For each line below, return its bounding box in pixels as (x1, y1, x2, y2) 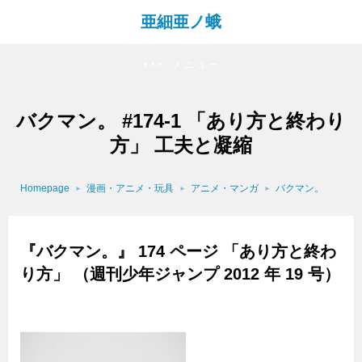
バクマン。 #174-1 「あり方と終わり (16, 109, 346, 132)
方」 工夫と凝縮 (110, 133, 252, 156)
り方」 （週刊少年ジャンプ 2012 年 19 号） (20, 265, 340, 284)
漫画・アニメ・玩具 (86, 183, 174, 195)
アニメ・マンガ (191, 183, 259, 195)
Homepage (20, 183, 69, 195)
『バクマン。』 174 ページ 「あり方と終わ (20, 242, 336, 261)
